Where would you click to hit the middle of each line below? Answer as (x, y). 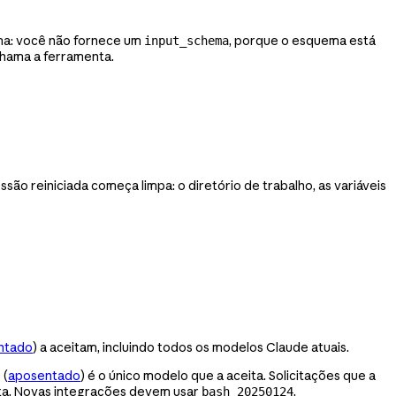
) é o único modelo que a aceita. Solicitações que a (228, 376)
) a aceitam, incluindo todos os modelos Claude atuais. (191, 348)
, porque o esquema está (302, 41)
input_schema (187, 41)
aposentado (44, 376)
